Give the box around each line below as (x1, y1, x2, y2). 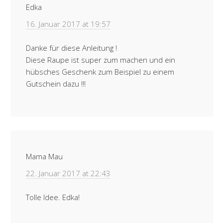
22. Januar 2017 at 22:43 (26, 168, 111, 178)
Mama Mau (26, 151, 63, 161)
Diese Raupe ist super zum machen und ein (26, 55, 175, 65)
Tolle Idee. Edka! (26, 192, 80, 202)
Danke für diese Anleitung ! (26, 43, 117, 53)
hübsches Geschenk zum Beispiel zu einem (26, 67, 174, 77)
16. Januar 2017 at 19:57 (26, 19, 111, 29)
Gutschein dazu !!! (26, 79, 86, 89)
